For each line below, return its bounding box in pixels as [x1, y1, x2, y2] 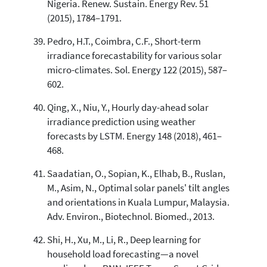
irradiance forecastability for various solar [46, 49, 222, 62]
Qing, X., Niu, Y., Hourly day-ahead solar [46, 101, 209, 114]
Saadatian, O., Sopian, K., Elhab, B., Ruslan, [46, 167, 225, 180]
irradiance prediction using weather [46, 115, 195, 128]
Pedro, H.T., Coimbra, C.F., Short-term [46, 35, 201, 48]
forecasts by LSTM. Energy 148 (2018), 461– [46, 129, 222, 142]
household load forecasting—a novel [46, 247, 198, 260]
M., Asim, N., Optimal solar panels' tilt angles [46, 181, 229, 194]
